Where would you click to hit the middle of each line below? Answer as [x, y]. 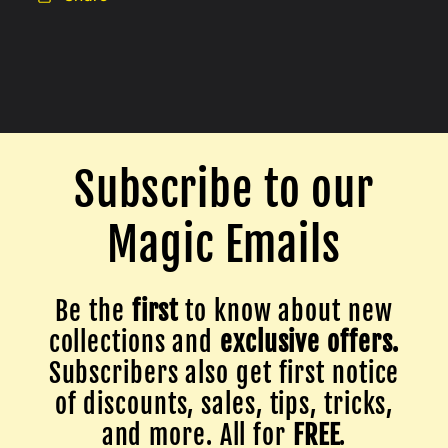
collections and [134, 342]
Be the [93, 311]
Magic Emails [224, 245]
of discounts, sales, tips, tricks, [224, 404]
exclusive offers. [310, 342]
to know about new [285, 311]
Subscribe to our [224, 190]
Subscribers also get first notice [224, 373]
